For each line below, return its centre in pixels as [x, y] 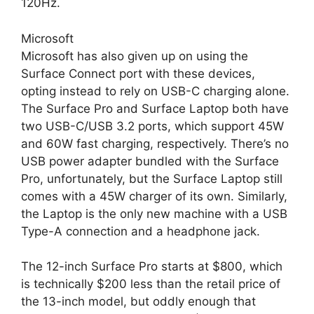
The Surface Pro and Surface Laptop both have [155, 108]
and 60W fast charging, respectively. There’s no [155, 143]
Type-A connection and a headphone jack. [141, 231]
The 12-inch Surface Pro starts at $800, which [152, 266]
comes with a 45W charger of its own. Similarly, [154, 196]
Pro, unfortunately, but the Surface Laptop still [152, 178]
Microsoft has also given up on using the [135, 56]
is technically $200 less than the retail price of [151, 284]
